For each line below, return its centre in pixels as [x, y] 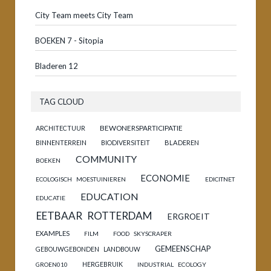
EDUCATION [109, 196]
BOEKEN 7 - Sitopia [69, 40]
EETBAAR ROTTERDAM [94, 215]
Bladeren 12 [57, 66]
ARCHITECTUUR [61, 128]
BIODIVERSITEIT [126, 142]
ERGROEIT [188, 216]
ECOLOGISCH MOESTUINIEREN [81, 179]
